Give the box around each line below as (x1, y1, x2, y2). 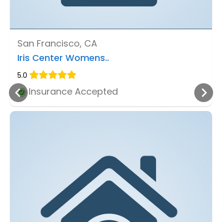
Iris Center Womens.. (17, 52, 109, 64)
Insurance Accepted (26, 85, 118, 98)
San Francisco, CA (17, 37, 97, 50)
